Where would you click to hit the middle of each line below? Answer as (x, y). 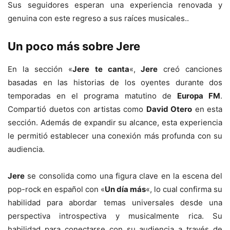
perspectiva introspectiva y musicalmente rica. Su (115, 216)
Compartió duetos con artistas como (77, 109)
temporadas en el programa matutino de (92, 95)
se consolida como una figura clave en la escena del (123, 176)
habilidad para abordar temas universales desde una (115, 202)
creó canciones (190, 69)
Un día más (125, 189)
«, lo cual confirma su (184, 189)
